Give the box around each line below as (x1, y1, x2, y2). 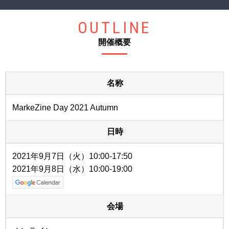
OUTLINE (77, 17, 152, 37)
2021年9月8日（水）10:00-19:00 (12, 164, 132, 173)
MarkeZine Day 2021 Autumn (12, 103, 118, 112)
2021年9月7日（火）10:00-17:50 (12, 151, 132, 161)
